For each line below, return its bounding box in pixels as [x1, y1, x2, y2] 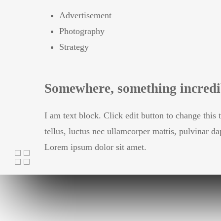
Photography [59, 26, 105, 37]
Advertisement [59, 10, 111, 21]
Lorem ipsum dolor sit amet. [44, 142, 147, 152]
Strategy [59, 42, 89, 52]
